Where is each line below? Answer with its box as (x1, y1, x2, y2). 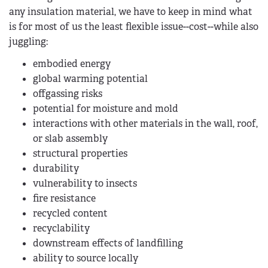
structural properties (33, 147, 127, 160)
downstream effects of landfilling (33, 237, 183, 250)
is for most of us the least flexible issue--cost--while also (9, 20, 258, 33)
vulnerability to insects (33, 177, 137, 190)
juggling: (9, 35, 48, 48)
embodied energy (33, 57, 111, 71)
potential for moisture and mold (33, 102, 178, 115)
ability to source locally (33, 252, 138, 265)
